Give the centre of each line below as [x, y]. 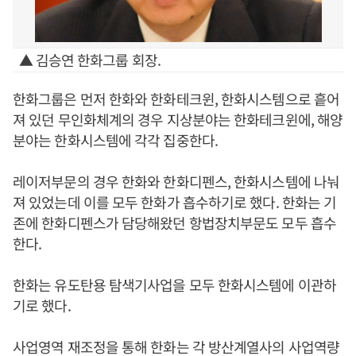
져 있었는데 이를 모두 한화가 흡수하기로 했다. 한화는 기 [175, 202]
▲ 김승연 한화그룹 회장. [89, 60]
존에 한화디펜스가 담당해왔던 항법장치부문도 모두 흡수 [174, 222]
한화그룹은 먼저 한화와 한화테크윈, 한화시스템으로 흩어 [176, 99]
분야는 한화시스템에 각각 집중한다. [115, 140]
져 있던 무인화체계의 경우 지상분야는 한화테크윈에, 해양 [178, 119]
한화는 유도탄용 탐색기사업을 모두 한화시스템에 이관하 [174, 284]
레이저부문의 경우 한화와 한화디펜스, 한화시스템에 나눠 [176, 181]
